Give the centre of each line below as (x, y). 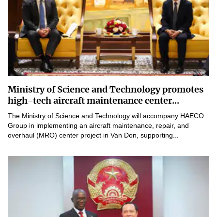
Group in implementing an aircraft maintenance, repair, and (98, 125)
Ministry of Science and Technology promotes (106, 89)
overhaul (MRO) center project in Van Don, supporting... (93, 135)
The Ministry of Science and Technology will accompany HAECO (106, 116)
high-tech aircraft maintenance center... (93, 101)
